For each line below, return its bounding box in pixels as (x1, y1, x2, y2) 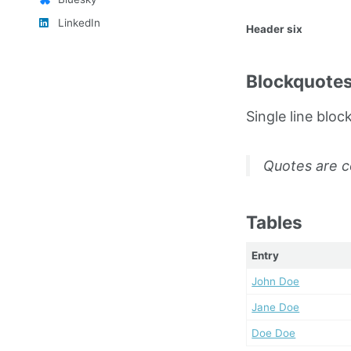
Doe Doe (251, 326, 296, 339)
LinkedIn (57, 16, 100, 30)
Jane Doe (251, 300, 300, 313)
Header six (245, 23, 302, 36)
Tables (245, 212, 302, 233)
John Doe (251, 274, 300, 288)
